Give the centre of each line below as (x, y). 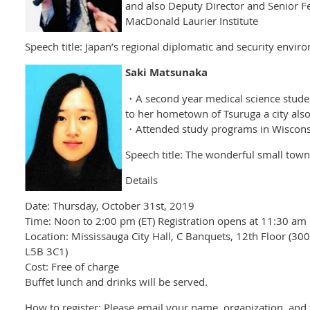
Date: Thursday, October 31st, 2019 (110, 205)
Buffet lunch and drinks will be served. (116, 281)
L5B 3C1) (46, 251)
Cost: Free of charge (72, 266)
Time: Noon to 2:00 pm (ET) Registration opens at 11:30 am (166, 220)
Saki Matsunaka (166, 72)
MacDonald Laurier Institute (192, 20)
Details (142, 180)
